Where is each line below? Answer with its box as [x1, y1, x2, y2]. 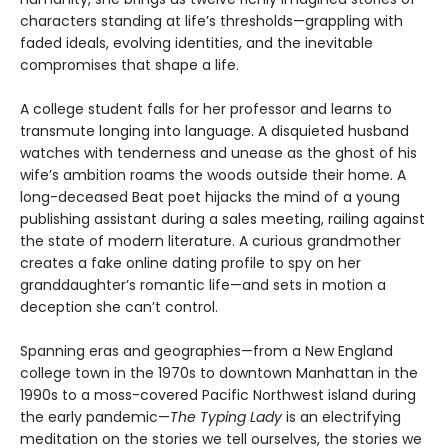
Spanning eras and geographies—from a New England [20, 341, 393, 362]
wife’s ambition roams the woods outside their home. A [20, 165, 406, 186]
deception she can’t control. [20, 297, 218, 318]
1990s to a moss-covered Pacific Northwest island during [20, 385, 416, 406]
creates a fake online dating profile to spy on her [20, 253, 361, 274]
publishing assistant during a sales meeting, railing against [20, 209, 425, 230]
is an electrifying [282, 407, 401, 428]
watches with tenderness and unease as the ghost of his [20, 143, 417, 164]
